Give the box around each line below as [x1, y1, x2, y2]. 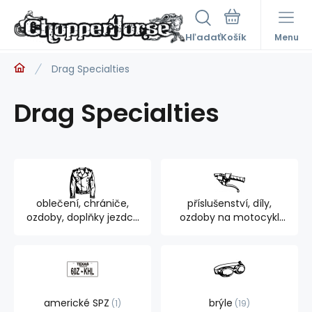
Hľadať [185, 31, 221, 44]
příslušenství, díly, [187, 196, 272, 210]
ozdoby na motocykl [180, 210, 279, 224]
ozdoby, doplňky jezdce [26, 210, 139, 224]
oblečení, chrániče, [36, 196, 129, 210]
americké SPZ [44, 296, 109, 310]
